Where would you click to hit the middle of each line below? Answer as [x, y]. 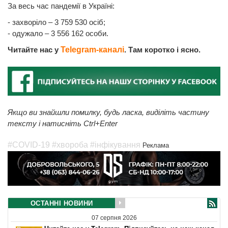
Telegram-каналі [92, 50]
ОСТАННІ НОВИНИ [62, 203]
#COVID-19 [29, 145]
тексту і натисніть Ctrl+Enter [63, 124]
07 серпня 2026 [114, 218]
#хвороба [70, 145]
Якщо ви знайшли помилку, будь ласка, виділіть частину [108, 112]
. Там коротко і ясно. [162, 50]
